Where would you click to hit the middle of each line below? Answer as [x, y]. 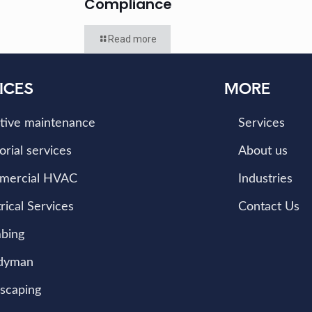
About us [263, 151]
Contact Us [268, 207]
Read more [132, 39]
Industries [265, 179]
